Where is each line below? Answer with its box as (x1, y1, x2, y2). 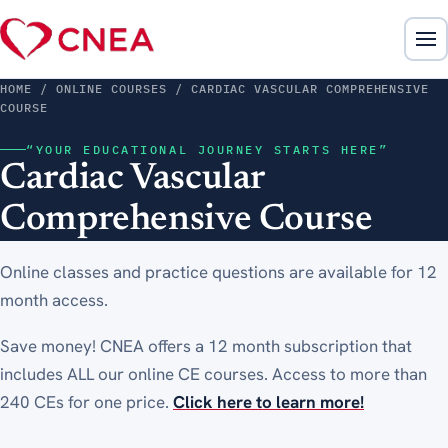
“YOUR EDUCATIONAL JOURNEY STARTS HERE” (26, 141, 389, 157)
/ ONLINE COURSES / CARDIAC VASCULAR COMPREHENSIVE (31, 81, 430, 96)
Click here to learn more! (173, 390, 364, 413)
